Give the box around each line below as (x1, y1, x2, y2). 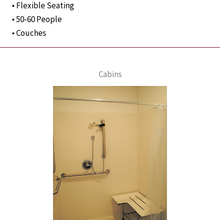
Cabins (98, 69, 122, 80)
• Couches (12, 27, 46, 39)
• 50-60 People (12, 14, 62, 25)
